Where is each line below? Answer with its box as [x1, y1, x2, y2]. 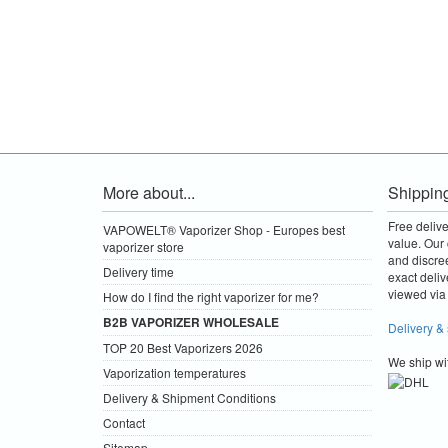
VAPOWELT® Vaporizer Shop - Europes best [103, 221, 345, 239]
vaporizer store [103, 238, 184, 256]
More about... [103, 181, 195, 205]
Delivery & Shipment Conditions [103, 389, 276, 407]
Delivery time [103, 263, 174, 281]
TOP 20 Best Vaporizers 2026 [103, 339, 263, 357]
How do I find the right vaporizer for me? [103, 288, 319, 306]
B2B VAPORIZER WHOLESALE [103, 313, 279, 332]
